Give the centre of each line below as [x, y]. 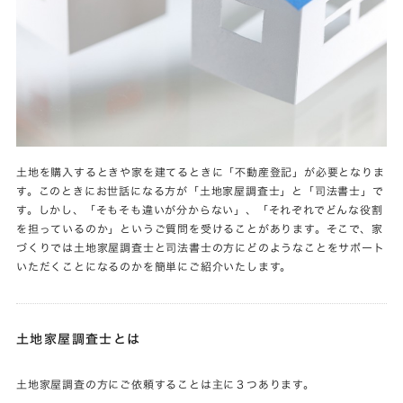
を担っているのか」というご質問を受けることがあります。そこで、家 [200, 228]
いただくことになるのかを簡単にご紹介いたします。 [154, 266]
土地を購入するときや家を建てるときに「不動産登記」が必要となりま [201, 171]
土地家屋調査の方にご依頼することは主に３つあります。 [166, 384]
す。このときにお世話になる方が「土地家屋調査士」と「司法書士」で [200, 190]
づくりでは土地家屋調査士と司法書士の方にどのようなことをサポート [201, 247]
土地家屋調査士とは [79, 339]
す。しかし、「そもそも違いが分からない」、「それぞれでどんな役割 [200, 209]
